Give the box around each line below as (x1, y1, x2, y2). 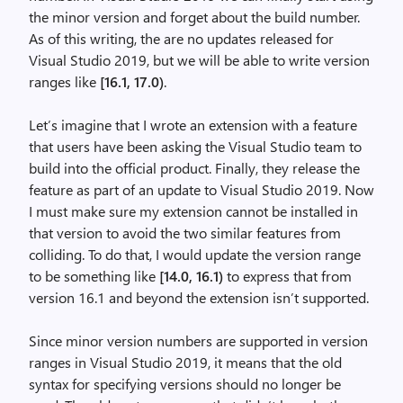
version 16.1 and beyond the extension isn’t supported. (29, 288, 369, 308)
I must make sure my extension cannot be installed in (29, 201, 358, 221)
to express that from (223, 266, 352, 286)
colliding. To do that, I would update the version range (29, 245, 361, 264)
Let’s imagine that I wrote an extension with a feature (29, 115, 357, 135)
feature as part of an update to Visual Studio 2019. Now (29, 180, 374, 200)
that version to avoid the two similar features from (29, 223, 341, 243)
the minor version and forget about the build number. (29, 7, 360, 27)
